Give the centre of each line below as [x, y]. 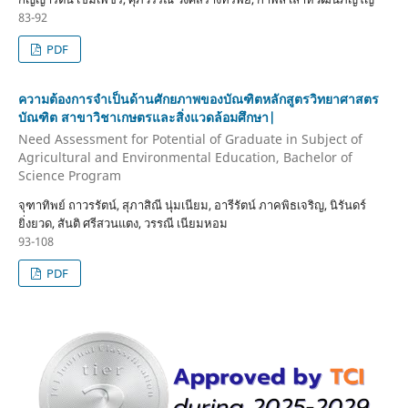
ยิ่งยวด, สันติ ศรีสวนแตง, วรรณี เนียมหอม [122, 223]
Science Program [69, 175]
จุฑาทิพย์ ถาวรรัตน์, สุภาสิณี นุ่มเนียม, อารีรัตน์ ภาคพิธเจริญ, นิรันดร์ [192, 204]
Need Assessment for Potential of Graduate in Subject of [190, 138]
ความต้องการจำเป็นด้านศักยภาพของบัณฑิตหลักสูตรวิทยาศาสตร [198, 99]
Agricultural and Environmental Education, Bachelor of [185, 157]
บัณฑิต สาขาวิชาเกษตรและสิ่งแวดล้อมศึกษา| [147, 117]
